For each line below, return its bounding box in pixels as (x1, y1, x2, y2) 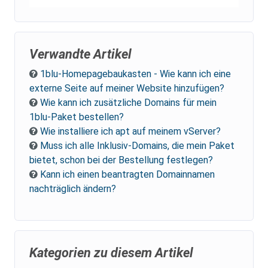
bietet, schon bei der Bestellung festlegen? (29, 154, 213, 166)
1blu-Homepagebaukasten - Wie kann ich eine (40, 68, 231, 80)
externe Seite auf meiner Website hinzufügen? (29, 83, 224, 95)
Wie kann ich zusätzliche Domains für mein (40, 97, 217, 109)
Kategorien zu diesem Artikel (29, 245, 193, 261)
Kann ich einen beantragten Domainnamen (40, 169, 215, 181)
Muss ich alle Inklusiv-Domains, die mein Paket (40, 140, 234, 152)
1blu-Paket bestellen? (29, 111, 124, 123)
